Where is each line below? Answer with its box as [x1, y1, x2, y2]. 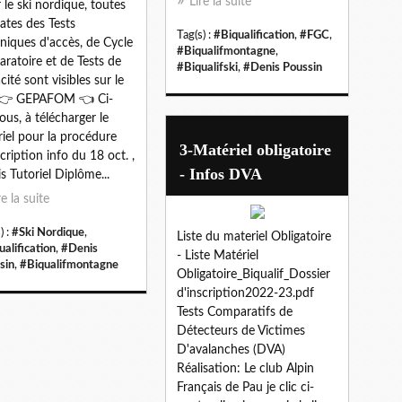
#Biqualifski [177, 61, 238, 73]
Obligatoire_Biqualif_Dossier [177, 267, 330, 281]
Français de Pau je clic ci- [177, 380, 314, 394]
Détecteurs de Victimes [177, 324, 305, 337]
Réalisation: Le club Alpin [177, 362, 314, 375]
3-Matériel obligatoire [179, 140, 331, 159]
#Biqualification [214, 29, 294, 40]
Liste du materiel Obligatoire [177, 230, 331, 243]
